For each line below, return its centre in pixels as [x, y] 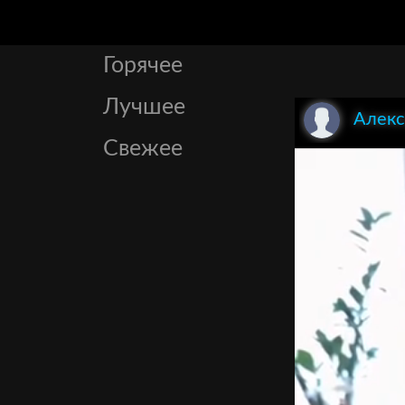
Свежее [143, 149]
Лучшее [144, 107]
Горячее [143, 66]
